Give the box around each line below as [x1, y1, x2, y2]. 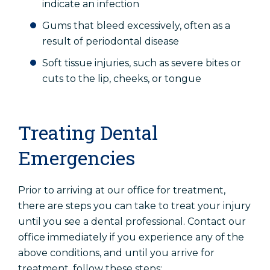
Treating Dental [18, 119, 158, 146]
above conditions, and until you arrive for [18, 247, 215, 259]
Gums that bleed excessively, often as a [42, 20, 230, 32]
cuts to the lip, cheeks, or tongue [42, 73, 201, 85]
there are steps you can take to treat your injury [18, 200, 251, 212]
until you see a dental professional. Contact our [18, 216, 246, 228]
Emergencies [18, 145, 135, 171]
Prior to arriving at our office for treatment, [18, 184, 225, 196]
